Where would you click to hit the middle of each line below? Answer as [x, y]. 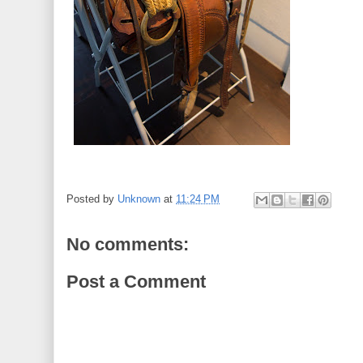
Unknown [139, 199]
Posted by [92, 199]
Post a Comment [136, 281]
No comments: [128, 244]
